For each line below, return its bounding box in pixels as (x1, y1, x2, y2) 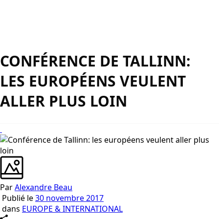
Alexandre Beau (15, 182, 72, 193)
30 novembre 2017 (35, 193, 104, 204)
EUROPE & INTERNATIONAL (22, 203, 123, 215)
